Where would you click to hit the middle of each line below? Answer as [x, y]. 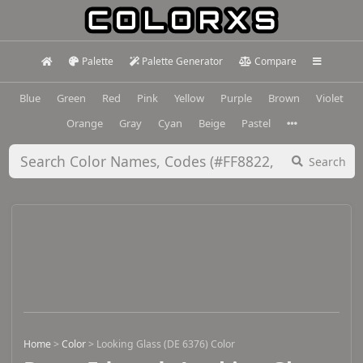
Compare [275, 61]
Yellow [189, 98]
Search [327, 161]
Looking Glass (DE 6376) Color [166, 344]
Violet [330, 98]
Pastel [256, 123]
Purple [236, 98]
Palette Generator [183, 61]
